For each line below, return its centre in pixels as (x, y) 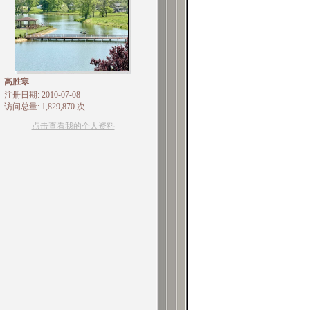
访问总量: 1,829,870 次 (44, 107)
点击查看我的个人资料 (73, 126)
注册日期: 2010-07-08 (42, 95)
